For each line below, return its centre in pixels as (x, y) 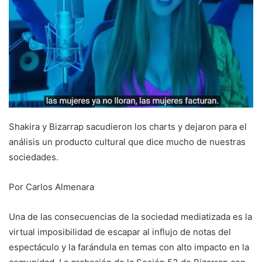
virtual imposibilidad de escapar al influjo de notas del (120, 232)
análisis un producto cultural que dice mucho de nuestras (127, 142)
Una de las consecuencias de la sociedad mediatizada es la (130, 217)
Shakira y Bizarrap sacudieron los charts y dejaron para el (128, 127)
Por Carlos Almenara (51, 187)
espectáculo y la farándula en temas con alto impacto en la (129, 247)
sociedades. (34, 157)
